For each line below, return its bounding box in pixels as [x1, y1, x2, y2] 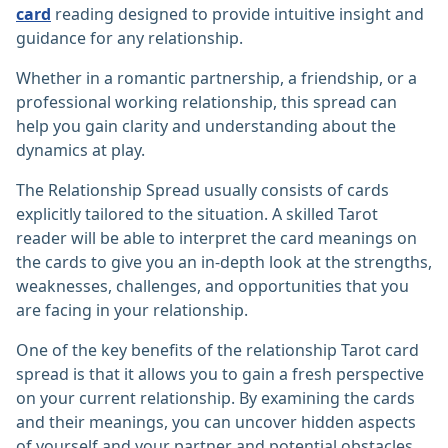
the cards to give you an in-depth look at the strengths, [16, 251, 432, 274]
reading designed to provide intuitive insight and [51, 3, 424, 26]
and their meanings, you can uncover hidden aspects [16, 411, 416, 434]
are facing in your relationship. [16, 299, 248, 322]
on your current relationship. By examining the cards [16, 387, 415, 410]
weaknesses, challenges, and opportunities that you [16, 275, 409, 298]
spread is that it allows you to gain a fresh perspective [16, 363, 424, 386]
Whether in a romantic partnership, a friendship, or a [16, 67, 417, 90]
